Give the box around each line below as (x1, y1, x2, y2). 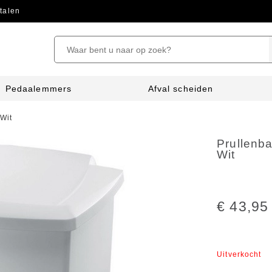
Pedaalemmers (5, 84, 72, 93)
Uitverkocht (217, 250, 262, 259)
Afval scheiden (148, 84, 214, 93)
